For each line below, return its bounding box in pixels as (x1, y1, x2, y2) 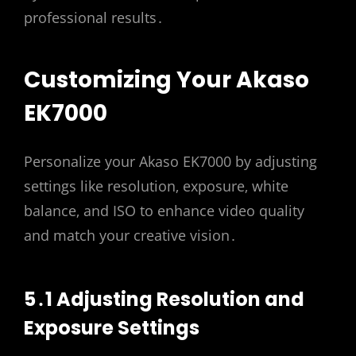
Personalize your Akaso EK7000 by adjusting (24, 151, 317, 171)
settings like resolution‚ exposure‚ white (24, 176, 288, 195)
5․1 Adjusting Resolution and (24, 286, 304, 313)
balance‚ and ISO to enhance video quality (24, 200, 304, 220)
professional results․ (24, 8, 164, 28)
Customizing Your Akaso (24, 64, 309, 96)
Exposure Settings (24, 315, 199, 342)
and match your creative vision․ (24, 225, 237, 245)
